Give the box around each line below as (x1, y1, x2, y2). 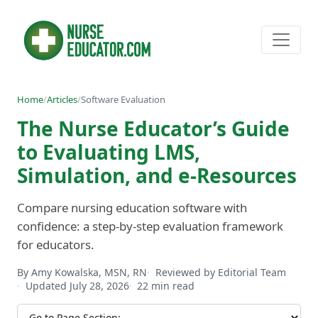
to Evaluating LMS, (17, 138, 200, 165)
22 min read (137, 278, 195, 292)
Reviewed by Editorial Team (155, 265, 286, 279)
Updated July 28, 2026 (25, 278, 129, 292)
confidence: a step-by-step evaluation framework (17, 217, 283, 234)
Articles (47, 92, 77, 106)
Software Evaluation (81, 92, 165, 106)
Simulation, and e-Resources (17, 161, 297, 189)
